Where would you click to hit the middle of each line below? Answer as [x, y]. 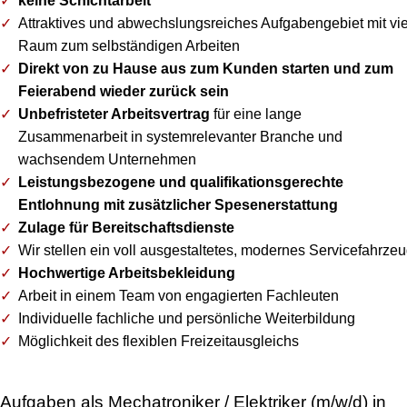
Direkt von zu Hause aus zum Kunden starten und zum [206, 69]
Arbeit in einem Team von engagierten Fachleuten [179, 296]
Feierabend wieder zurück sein [124, 91]
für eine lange [256, 114]
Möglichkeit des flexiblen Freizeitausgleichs [159, 341]
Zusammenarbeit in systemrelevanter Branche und [180, 137]
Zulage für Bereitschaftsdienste [126, 228]
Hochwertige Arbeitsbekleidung [127, 273]
